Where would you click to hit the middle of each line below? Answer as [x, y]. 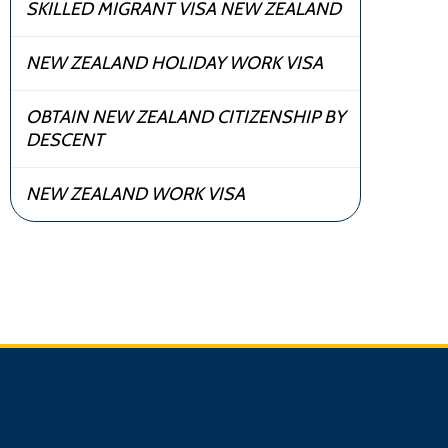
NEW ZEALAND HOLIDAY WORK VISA [174, 62]
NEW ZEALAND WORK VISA [135, 193]
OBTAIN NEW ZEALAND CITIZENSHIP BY [185, 116]
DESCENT [65, 139]
